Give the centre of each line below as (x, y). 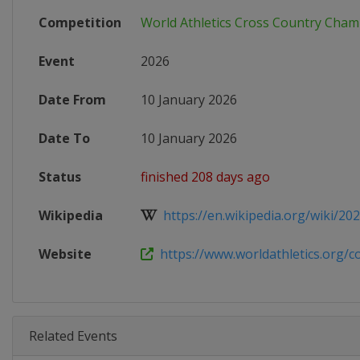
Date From (72, 100)
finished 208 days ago (205, 177)
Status (60, 177)
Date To (64, 138)
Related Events (73, 336)
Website (65, 254)
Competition (80, 22)
